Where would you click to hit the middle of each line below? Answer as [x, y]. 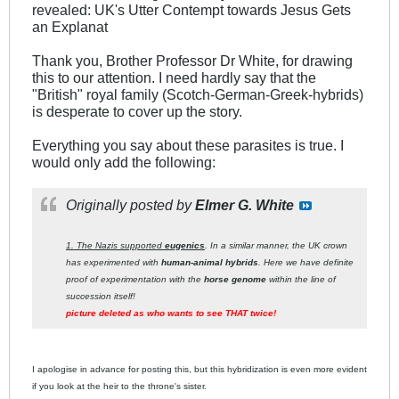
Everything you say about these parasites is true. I [188, 145]
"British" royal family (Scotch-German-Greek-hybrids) [198, 94]
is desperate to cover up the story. [137, 111]
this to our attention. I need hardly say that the [174, 77]
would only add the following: [124, 162]
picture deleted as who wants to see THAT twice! [171, 313]
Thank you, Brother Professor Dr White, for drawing [192, 60]
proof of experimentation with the [135, 279]
